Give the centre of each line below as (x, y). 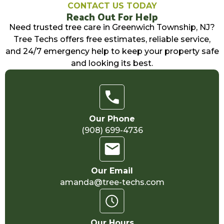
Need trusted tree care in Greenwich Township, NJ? (112, 27)
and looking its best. (112, 63)
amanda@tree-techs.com (112, 182)
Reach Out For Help (112, 16)
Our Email (112, 170)
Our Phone (112, 118)
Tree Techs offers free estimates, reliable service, (112, 39)
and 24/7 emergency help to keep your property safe (112, 51)
